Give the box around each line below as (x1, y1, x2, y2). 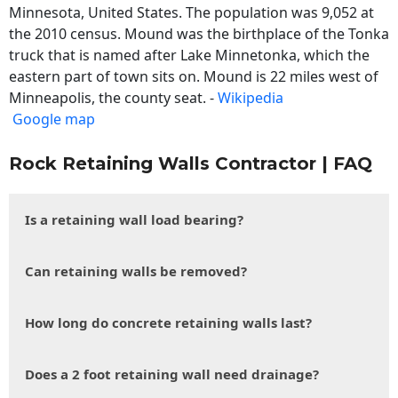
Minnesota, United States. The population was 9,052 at (9, 3, 374, 23)
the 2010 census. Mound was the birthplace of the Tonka (9, 24, 389, 44)
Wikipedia (218, 88, 283, 108)
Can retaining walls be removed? (25, 262, 247, 281)
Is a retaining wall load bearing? (25, 211, 243, 229)
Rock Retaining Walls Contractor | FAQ (9, 153, 372, 175)
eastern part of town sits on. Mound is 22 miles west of (9, 67, 378, 87)
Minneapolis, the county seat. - (9, 88, 218, 108)
